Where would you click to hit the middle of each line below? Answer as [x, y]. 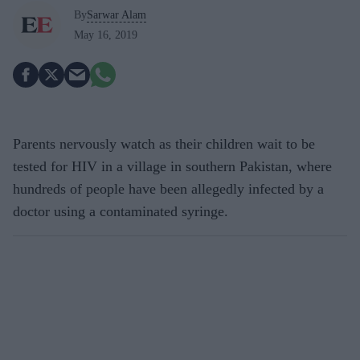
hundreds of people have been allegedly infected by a [168, 189]
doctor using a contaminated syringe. [121, 211]
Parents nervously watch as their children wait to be [164, 144]
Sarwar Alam [117, 14]
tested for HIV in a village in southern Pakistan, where [172, 166]
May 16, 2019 [106, 35]
